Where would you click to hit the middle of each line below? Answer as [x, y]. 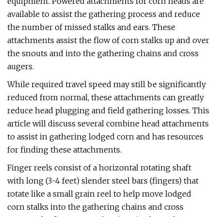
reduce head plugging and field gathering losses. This [108, 110]
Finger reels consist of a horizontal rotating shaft [99, 168]
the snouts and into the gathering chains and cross [103, 53]
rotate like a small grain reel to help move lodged [99, 194]
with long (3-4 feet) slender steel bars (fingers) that [103, 181]
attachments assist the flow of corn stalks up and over [108, 40]
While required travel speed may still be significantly [107, 84]
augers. [21, 66]
